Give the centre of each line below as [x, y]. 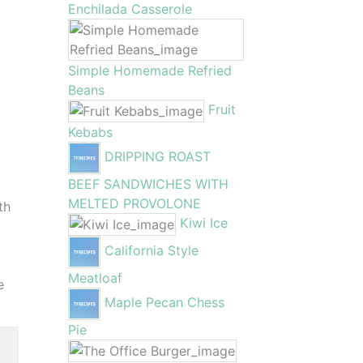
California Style [151, 251]
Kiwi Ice [203, 223]
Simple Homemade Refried [149, 70]
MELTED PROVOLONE [134, 203]
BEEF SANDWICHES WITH [148, 184]
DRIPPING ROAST [157, 157]
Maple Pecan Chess [164, 303]
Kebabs [90, 132]
